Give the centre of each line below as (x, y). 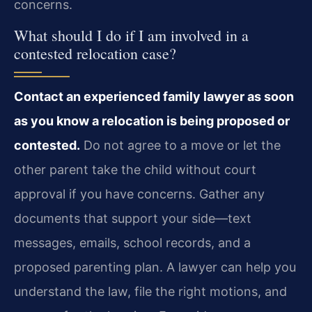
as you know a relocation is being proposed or (152, 121)
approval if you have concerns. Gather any (139, 194)
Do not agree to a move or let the (180, 146)
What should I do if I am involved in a (131, 36)
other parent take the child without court (135, 170)
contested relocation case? (95, 54)
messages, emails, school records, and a (132, 243)
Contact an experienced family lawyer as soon (154, 97)
